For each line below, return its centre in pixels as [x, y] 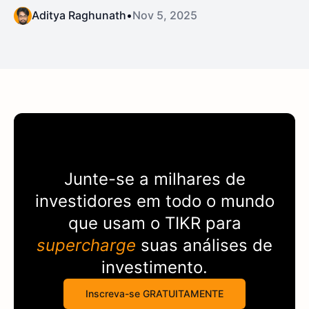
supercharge [86, 246]
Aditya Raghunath [79, 16]
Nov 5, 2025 [165, 16]
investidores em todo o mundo [154, 201]
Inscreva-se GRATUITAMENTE [154, 294]
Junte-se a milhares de [154, 179]
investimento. [154, 268]
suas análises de [204, 246]
